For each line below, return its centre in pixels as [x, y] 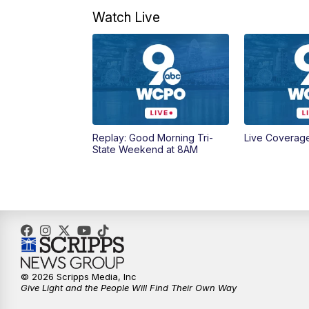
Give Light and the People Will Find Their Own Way [129, 288]
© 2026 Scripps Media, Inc [79, 277]
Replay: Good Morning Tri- [153, 138]
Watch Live [127, 18]
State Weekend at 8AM [146, 150]
